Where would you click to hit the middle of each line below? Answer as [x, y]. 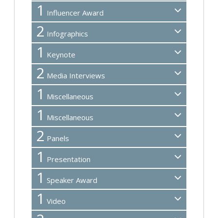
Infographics [66, 33]
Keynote [60, 54]
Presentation [68, 159]
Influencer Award [74, 12]
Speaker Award [71, 180]
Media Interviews [75, 75]
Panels [57, 138]
